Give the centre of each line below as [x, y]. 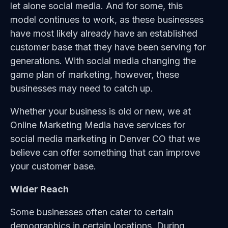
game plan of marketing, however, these [95, 75]
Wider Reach [39, 189]
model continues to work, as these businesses [107, 20]
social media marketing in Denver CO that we [105, 139]
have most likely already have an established [104, 34]
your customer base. [53, 166]
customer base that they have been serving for [108, 47]
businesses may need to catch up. [82, 89]
